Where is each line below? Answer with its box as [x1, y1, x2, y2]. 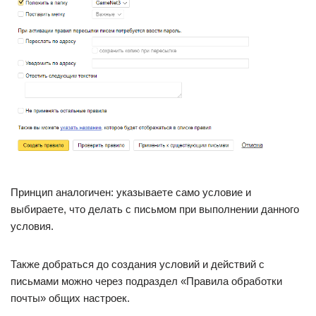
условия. [11, 219, 54, 232]
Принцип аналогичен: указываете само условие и [11, 186, 251, 198]
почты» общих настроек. [11, 291, 130, 304]
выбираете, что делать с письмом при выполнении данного [11, 202, 299, 215]
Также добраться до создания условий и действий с [11, 257, 265, 270]
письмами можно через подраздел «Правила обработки [11, 274, 282, 287]
